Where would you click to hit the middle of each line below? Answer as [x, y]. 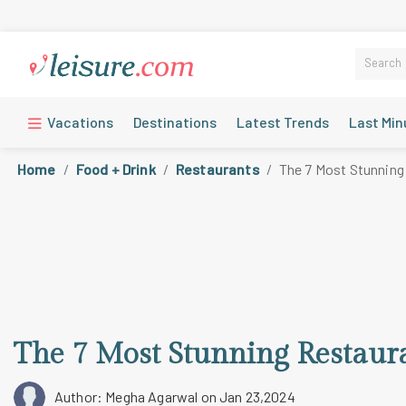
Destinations [175, 121]
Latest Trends [283, 121]
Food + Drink [116, 169]
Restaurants [217, 169]
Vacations [79, 121]
